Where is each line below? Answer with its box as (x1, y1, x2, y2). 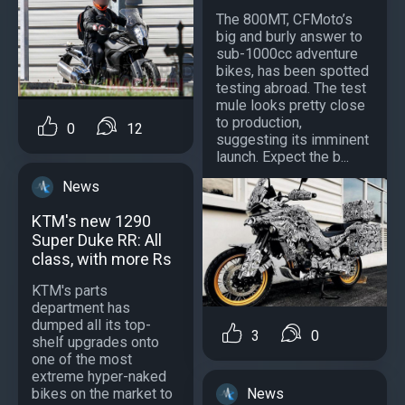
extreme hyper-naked (32, 367, 166, 385)
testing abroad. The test (216, 79, 366, 97)
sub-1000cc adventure (216, 44, 358, 62)
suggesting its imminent (216, 130, 369, 148)
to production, (216, 113, 302, 131)
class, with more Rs (32, 249, 172, 268)
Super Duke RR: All (32, 230, 162, 250)
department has (32, 298, 130, 316)
